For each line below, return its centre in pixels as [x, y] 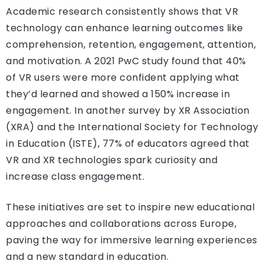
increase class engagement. [75, 177]
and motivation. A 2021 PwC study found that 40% [126, 61]
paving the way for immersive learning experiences [132, 240]
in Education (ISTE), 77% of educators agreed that [128, 144]
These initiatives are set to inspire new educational [130, 207]
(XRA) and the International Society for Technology [132, 127]
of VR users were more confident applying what [123, 78]
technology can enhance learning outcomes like [125, 28]
